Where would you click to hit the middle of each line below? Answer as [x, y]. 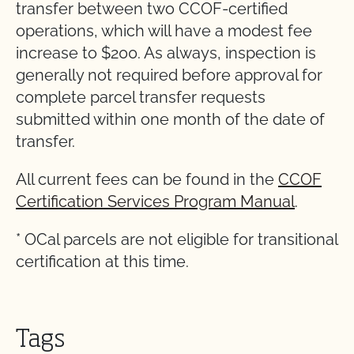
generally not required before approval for [169, 75]
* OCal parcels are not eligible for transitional [177, 239]
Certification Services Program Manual [155, 201]
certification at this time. [102, 262]
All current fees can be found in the [147, 179]
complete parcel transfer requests [141, 97]
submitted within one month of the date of [170, 119]
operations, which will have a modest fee [164, 31]
